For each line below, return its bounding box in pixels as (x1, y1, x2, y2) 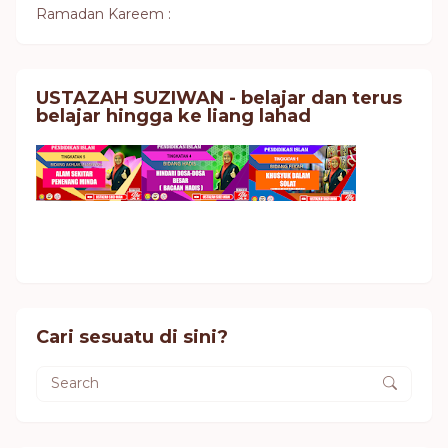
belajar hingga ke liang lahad (36, 104, 311, 127)
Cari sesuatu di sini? (36, 325, 228, 348)
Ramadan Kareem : (36, 4, 171, 23)
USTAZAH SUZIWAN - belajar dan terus (36, 86, 402, 109)
